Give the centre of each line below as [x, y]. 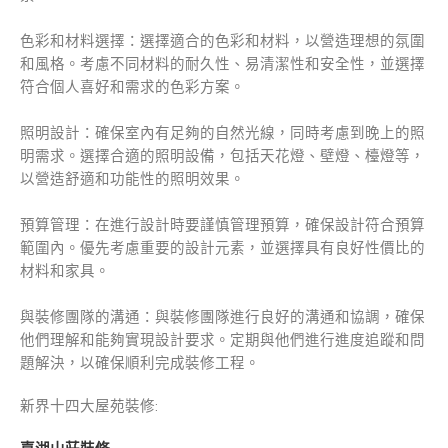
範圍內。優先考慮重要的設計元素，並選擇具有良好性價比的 [222, 248]
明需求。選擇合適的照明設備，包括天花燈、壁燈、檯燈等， [222, 156]
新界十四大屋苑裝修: [89, 406]
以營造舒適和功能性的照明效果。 [132, 179]
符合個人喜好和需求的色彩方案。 [132, 87]
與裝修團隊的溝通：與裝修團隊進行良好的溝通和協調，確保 [222, 317]
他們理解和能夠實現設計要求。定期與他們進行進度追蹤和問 [222, 340]
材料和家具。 [65, 271]
